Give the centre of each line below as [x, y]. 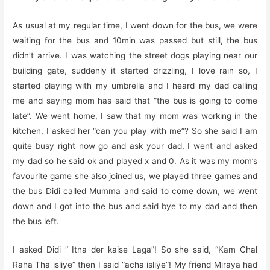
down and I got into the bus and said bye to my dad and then [135, 206]
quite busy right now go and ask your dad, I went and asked [135, 146]
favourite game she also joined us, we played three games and [135, 176]
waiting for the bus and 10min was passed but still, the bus [135, 41]
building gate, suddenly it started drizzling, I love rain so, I [135, 71]
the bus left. [36, 221]
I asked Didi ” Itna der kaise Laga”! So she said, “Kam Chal [135, 250]
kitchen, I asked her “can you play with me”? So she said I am [135, 131]
